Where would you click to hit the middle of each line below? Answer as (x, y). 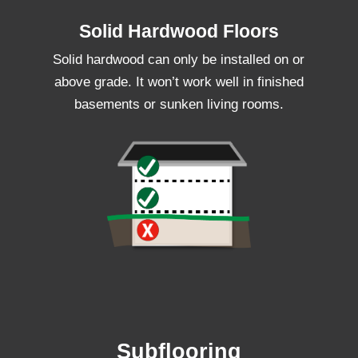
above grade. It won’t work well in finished (179, 82)
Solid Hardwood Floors (179, 31)
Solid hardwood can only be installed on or (179, 59)
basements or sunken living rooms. (179, 104)
